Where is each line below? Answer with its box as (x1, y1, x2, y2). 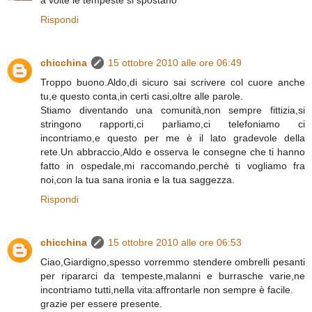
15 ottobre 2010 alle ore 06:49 (108, 57, 242, 68)
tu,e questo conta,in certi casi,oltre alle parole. (40, 91, 243, 102)
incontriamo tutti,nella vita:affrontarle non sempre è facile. (40, 283, 293, 295)
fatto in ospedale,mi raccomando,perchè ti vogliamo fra (40, 160, 305, 171)
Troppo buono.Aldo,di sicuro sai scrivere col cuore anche (40, 77, 305, 88)
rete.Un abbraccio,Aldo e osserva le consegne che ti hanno (40, 146, 305, 157)
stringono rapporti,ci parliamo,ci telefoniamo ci (40, 118, 305, 130)
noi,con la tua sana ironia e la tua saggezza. (40, 174, 235, 185)
